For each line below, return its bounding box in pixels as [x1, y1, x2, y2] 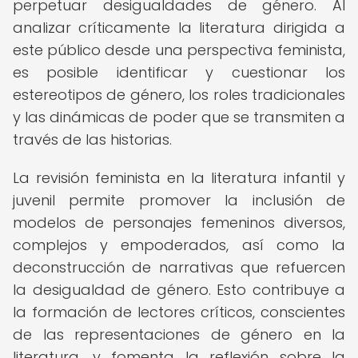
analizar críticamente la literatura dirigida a [13, 18, 345, 38]
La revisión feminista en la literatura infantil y [13, 168, 345, 188]
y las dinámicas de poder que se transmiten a [13, 107, 345, 127]
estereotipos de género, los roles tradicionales [13, 85, 345, 105]
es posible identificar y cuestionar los [13, 62, 345, 82]
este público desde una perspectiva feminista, [13, 40, 345, 60]
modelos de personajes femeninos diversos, [13, 213, 345, 233]
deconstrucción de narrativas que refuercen [13, 257, 345, 277]
